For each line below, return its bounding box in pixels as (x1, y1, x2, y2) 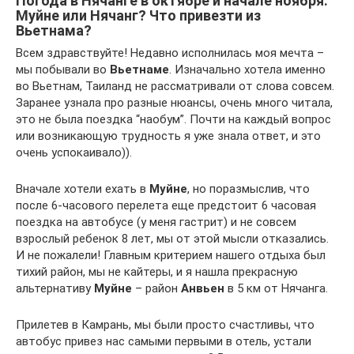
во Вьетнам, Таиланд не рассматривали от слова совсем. (16, 79, 334, 93)
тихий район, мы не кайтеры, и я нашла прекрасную (16, 265, 298, 279)
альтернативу (16, 281, 94, 296)
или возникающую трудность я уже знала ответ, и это (16, 129, 321, 143)
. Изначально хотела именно (169, 62, 326, 77)
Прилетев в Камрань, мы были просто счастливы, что (16, 318, 314, 332)
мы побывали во (16, 62, 110, 77)
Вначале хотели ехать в (16, 182, 149, 196)
